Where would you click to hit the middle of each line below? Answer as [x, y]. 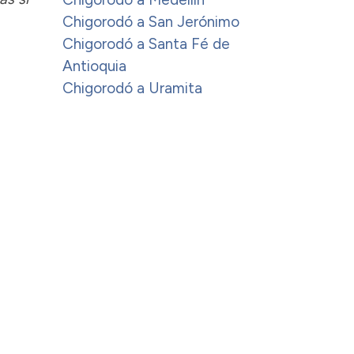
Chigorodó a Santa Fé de [146, 43]
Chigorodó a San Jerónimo [151, 21]
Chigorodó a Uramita [132, 88]
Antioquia [94, 66]
